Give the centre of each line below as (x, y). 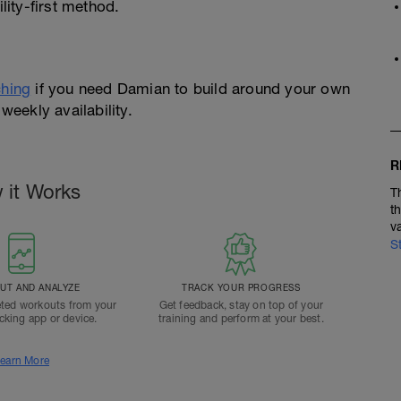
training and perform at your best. (241, 318)
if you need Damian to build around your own (191, 88)
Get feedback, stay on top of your (241, 305)
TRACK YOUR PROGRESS (241, 287)
